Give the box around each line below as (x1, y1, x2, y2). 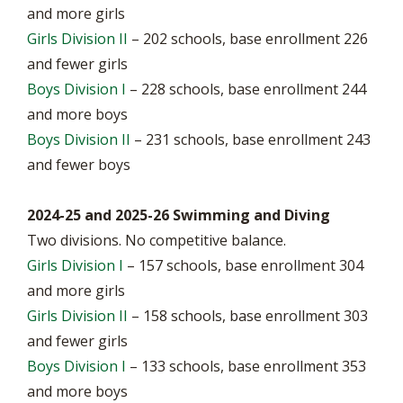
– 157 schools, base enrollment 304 (123, 255, 363, 275)
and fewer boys (27, 155, 130, 175)
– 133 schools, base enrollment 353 (126, 356, 366, 376)
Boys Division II (27, 130, 130, 149)
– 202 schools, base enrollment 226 (128, 29, 368, 49)
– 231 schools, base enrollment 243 (130, 130, 371, 149)
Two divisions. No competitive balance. (27, 230, 286, 250)
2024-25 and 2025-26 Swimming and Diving (27, 205, 334, 225)
